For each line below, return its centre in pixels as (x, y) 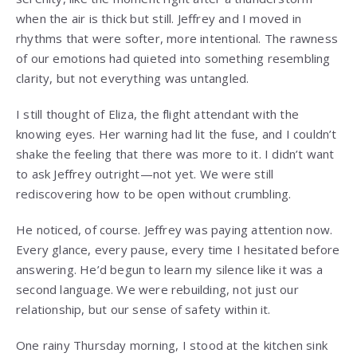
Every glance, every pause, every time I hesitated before (178, 250)
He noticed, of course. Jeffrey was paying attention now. (175, 230)
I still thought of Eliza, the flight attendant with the (158, 114)
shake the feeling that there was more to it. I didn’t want (175, 154)
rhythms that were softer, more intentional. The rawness (177, 39)
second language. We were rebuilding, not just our (157, 290)
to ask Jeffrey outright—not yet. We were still (145, 174)
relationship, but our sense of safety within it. (143, 310)
